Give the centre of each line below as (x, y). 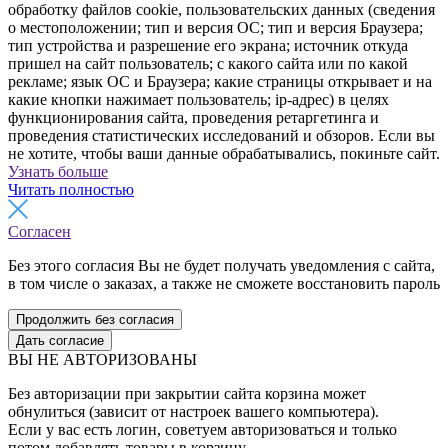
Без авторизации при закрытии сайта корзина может (187, 394)
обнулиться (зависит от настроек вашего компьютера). (193, 412)
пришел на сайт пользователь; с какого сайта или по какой (208, 64)
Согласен (39, 232)
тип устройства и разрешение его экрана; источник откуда (208, 46)
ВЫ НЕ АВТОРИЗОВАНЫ (102, 360)
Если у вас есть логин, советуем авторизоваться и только (202, 430)
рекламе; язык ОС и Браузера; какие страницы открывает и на (220, 82)
